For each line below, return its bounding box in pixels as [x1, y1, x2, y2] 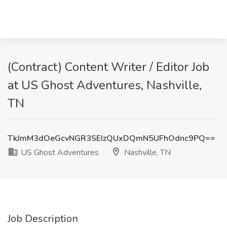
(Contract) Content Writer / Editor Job [8, 59, 209, 75]
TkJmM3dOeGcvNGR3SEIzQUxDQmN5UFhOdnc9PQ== [8, 133, 215, 144]
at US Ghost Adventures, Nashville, [8, 77, 202, 93]
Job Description [8, 212, 78, 225]
